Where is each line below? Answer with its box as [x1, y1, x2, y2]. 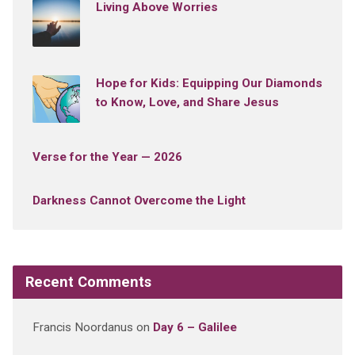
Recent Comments [25, 273, 151, 290]
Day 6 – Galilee [152, 319, 237, 334]
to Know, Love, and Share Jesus [95, 94, 279, 109]
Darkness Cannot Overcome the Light [32, 193, 246, 208]
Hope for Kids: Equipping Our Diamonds [95, 75, 323, 90]
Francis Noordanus [32, 319, 133, 334]
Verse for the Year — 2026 [32, 149, 182, 164]
